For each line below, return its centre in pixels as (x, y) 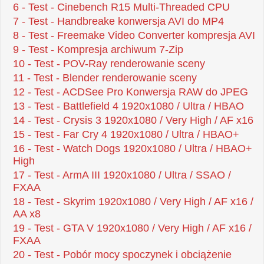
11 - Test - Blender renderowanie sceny (105, 78)
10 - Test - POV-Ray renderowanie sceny (109, 64)
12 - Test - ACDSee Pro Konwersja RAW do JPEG (131, 92)
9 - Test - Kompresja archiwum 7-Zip (98, 50)
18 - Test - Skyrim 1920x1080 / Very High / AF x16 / (133, 202)
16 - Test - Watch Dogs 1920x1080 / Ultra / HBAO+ (133, 149)
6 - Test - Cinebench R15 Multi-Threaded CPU (121, 7)
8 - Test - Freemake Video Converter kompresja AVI (134, 36)
